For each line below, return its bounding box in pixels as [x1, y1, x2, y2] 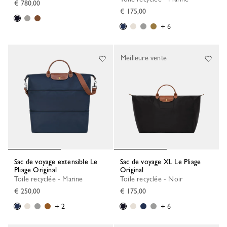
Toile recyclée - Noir [124, 175, 183, 183]
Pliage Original [14, 166, 57, 174]
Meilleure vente [121, 54, 167, 62]
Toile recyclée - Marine [18, 175, 83, 183]
